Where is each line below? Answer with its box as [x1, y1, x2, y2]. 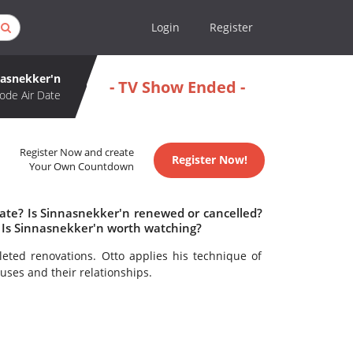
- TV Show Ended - [109, 76, 245, 98]
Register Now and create [20, 146, 135, 160]
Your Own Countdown [29, 160, 135, 174]
